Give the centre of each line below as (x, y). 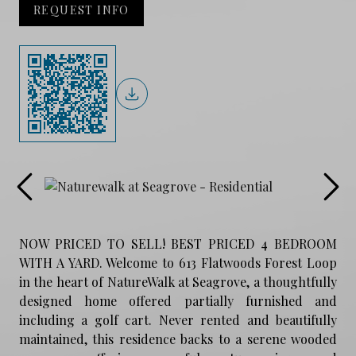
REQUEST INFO (81, 10)
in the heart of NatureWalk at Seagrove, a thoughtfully (178, 281)
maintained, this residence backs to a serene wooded (178, 339)
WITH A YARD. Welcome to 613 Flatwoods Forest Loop (178, 262)
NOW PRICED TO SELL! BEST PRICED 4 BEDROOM (178, 243)
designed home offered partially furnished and (178, 300)
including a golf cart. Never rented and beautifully (178, 319)
